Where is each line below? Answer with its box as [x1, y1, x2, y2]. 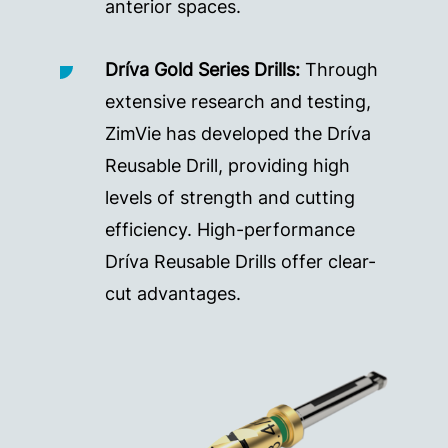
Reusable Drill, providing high [105, 154, 350, 176]
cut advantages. [105, 282, 241, 304]
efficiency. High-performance [105, 218, 355, 240]
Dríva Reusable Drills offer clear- [105, 250, 376, 272]
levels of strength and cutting [105, 186, 355, 208]
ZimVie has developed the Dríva [105, 122, 371, 144]
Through [305, 58, 378, 80]
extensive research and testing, [105, 90, 371, 112]
